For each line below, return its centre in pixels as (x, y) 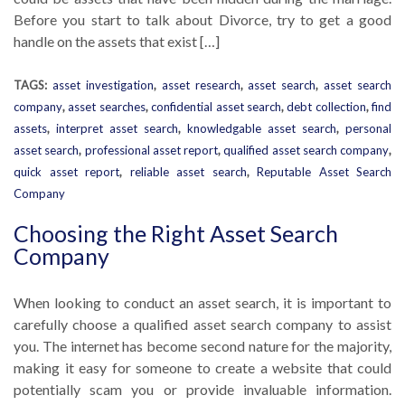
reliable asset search (188, 172)
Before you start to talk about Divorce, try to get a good (202, 19)
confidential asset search (216, 107)
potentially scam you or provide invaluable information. (202, 389)
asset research (201, 85)
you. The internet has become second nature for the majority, (202, 346)
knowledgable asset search (262, 128)
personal (368, 128)
